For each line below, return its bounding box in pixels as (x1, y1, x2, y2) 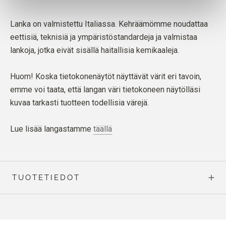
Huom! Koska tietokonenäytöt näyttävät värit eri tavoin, (10, 71, 201, 81)
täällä (93, 124, 112, 134)
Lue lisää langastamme (10, 124, 93, 134)
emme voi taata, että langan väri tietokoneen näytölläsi (10, 84, 200, 94)
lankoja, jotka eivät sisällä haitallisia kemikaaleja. (10, 45, 179, 55)
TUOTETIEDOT (12, 173, 80, 182)
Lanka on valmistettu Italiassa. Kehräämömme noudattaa (10, 19, 208, 29)
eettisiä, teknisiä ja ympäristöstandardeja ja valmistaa (10, 32, 197, 42)
